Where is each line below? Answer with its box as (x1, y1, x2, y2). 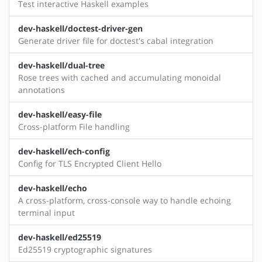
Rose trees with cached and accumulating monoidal (18, 72, 221, 84)
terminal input (18, 207, 75, 219)
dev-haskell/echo (18, 182, 87, 194)
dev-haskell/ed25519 (18, 232, 101, 243)
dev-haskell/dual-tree (18, 60, 105, 71)
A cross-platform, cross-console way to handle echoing (18, 195, 231, 206)
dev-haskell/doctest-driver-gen (18, 23, 143, 35)
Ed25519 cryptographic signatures (18, 244, 152, 256)
